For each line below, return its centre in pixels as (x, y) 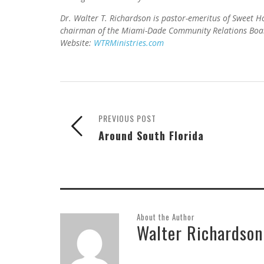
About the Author (166, 217)
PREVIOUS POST (127, 118)
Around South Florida (151, 136)
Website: (77, 43)
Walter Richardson (200, 233)
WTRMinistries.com (129, 43)
